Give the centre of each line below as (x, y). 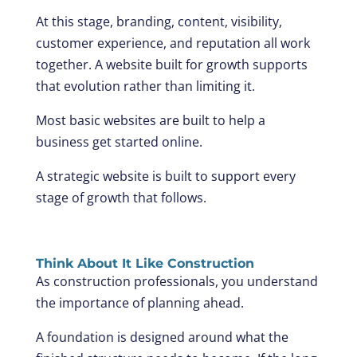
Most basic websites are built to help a (150, 120)
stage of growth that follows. (121, 197)
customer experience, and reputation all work (173, 43)
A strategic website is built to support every (165, 176)
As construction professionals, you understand (177, 281)
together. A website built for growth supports (171, 64)
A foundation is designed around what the (162, 337)
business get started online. (119, 141)
